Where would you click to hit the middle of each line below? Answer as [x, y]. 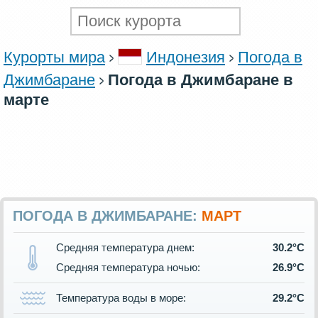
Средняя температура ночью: [128, 268]
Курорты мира [54, 57]
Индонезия [186, 57]
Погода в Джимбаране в [201, 80]
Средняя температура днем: [125, 248]
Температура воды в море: [121, 298]
